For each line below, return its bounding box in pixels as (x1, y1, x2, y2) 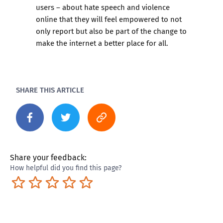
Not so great (42, 175, 86, 187)
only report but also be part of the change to (36, 25, 187, 36)
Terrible (25, 175, 53, 187)
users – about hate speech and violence (36, 1, 170, 12)
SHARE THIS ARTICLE (16, 84, 84, 95)
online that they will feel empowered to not (36, 13, 182, 24)
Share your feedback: (10, 151, 87, 163)
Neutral (59, 175, 86, 187)
